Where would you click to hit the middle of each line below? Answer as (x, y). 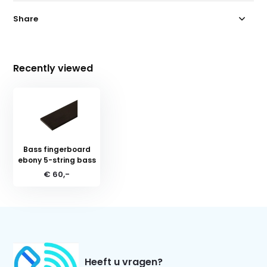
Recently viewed (53, 68)
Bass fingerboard (57, 149)
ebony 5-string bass (57, 160)
